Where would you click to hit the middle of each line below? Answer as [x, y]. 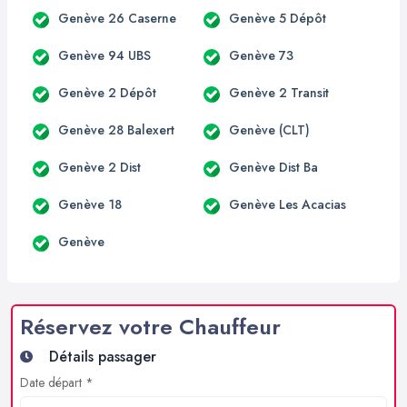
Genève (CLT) [269, 130]
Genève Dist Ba [273, 167]
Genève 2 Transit [279, 93]
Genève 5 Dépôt [278, 18]
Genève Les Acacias [288, 204]
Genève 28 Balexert [116, 130]
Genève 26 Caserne [117, 18]
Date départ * [57, 382]
